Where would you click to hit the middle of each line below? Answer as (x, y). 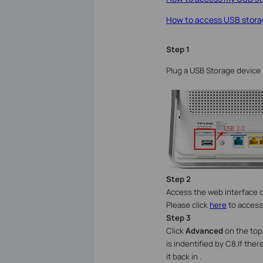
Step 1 (178, 50)
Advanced (205, 231)
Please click (188, 205)
